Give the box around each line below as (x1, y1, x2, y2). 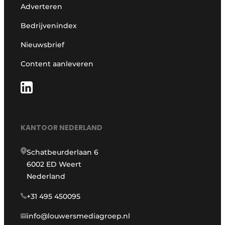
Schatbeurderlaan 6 (27, 148, 99, 157)
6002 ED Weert (27, 160, 82, 169)
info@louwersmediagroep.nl (27, 211, 131, 221)
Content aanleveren (21, 59, 94, 69)
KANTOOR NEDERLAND (21, 123, 103, 133)
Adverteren (21, 2, 63, 12)
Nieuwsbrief (21, 40, 65, 50)
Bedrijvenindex (21, 21, 77, 31)
